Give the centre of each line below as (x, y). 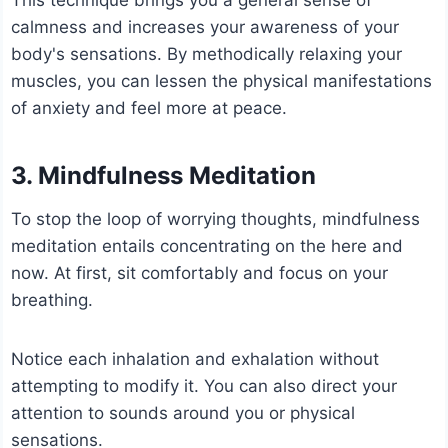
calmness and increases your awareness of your (205, 26)
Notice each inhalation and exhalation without (195, 358)
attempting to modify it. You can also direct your (204, 385)
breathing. (52, 299)
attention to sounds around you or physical (183, 412)
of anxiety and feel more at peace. (149, 107)
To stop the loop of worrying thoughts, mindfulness (216, 218)
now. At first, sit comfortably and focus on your (200, 272)
